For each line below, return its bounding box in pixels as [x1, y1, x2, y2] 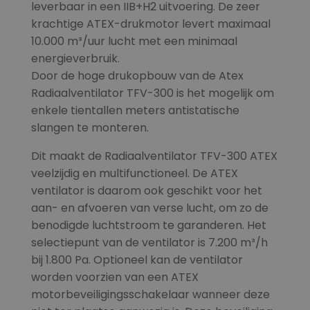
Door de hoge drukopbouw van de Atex [30, 68, 244, 84]
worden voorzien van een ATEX [30, 269, 199, 286]
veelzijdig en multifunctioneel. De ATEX [30, 165, 238, 182]
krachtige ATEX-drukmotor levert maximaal [30, 16, 271, 33]
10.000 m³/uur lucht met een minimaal [30, 33, 237, 50]
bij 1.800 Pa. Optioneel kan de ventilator [30, 252, 243, 268]
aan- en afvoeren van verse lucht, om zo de [30, 200, 268, 217]
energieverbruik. [30, 51, 120, 67]
